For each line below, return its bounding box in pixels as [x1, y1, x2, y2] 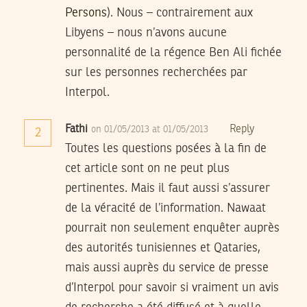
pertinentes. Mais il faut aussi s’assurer [65, 182, 270, 195]
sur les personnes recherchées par [65, 66, 247, 79]
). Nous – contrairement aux [107, 7, 253, 20]
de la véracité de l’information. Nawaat [65, 202, 266, 215]
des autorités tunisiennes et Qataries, [65, 242, 260, 255]
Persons [65, 7, 107, 20]
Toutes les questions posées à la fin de [65, 143, 267, 156]
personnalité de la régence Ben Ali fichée [65, 47, 282, 60]
